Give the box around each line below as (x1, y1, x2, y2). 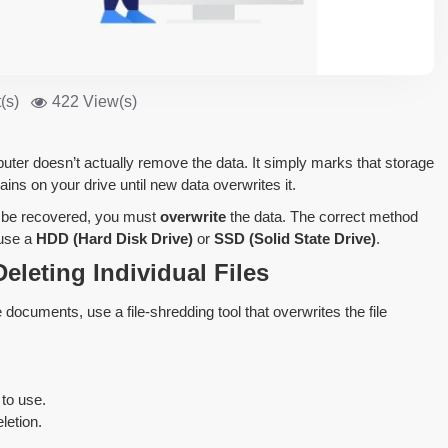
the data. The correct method (226, 207, 418, 225)
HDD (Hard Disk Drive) (36, 229, 193, 247)
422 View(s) (52, 92, 137, 110)
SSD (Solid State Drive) (214, 229, 376, 247)
